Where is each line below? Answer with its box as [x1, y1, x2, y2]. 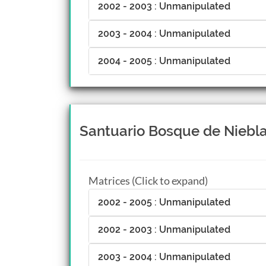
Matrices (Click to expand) [88, 174, 208, 187]
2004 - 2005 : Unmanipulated [98, 55, 230, 66]
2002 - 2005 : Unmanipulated [98, 197, 230, 208]
